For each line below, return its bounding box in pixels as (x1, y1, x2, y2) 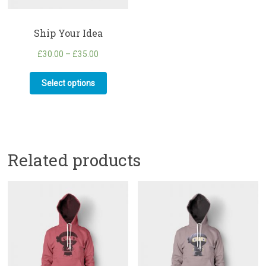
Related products (8, 149, 141, 172)
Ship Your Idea (33, 26, 103, 39)
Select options (41, 78, 95, 88)
